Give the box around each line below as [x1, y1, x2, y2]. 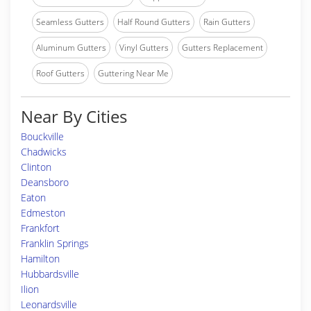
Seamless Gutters [36, 16, 104, 28]
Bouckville [21, 130, 64, 143]
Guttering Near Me [98, 67, 169, 79]
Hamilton [21, 252, 60, 265]
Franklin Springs [21, 237, 89, 250]
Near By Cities [21, 105, 127, 128]
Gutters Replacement [182, 42, 263, 53]
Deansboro [21, 176, 69, 189]
